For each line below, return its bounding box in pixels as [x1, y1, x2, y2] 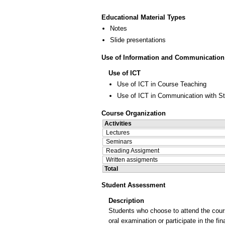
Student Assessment [101, 181, 165, 189]
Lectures [106, 129, 130, 136]
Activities [104, 120, 132, 127]
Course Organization [101, 109, 166, 117]
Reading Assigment [106, 147, 159, 154]
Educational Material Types [101, 13, 185, 21]
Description [108, 196, 144, 204]
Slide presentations [110, 36, 166, 44]
